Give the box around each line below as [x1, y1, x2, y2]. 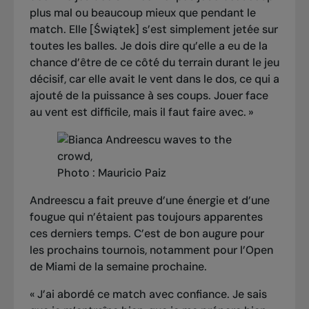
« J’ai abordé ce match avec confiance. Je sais [29, 287, 267, 302]
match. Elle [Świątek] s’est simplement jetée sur [29, 22, 278, 37]
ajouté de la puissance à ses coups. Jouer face [29, 88, 268, 103]
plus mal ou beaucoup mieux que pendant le [29, 6, 256, 21]
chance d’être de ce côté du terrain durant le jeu [29, 55, 279, 70]
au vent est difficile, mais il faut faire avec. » [29, 105, 254, 120]
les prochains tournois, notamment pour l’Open [29, 243, 273, 258]
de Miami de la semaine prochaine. [29, 259, 207, 275]
